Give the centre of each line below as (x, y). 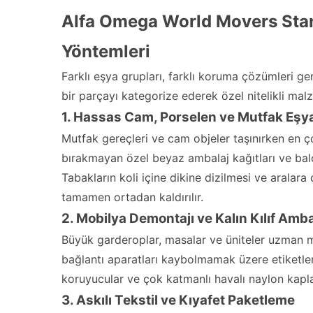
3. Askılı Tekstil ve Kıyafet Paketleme (178, 300)
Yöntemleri (106, 51)
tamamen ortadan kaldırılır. (132, 197)
